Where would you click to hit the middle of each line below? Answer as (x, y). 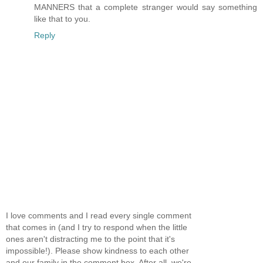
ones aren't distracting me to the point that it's (90, 239)
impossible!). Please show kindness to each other (97, 251)
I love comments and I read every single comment (99, 216)
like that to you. (62, 18)
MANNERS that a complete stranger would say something (146, 7)
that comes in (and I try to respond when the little (97, 227)
